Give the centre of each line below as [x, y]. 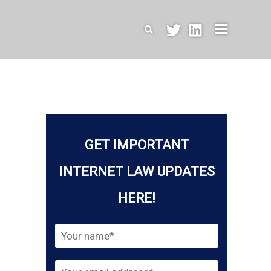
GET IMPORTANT [137, 145]
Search [158, 28]
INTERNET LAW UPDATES [137, 171]
